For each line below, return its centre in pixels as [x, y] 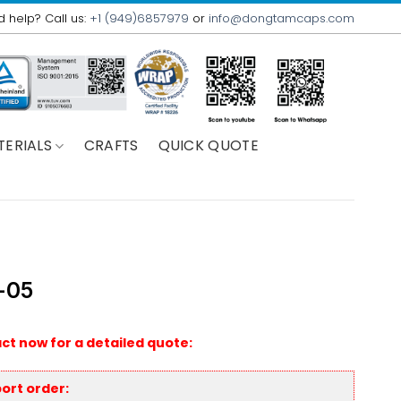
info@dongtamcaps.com [281, 18]
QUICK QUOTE [209, 145]
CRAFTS [111, 145]
